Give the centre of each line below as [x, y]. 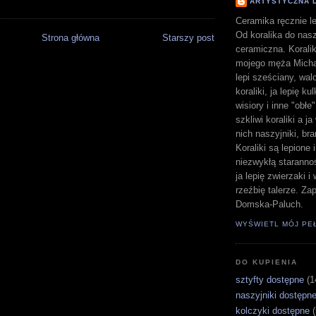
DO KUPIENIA [267, 262]
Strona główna [70, 38]
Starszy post [188, 38]
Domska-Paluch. [269, 205]
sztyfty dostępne [270, 279]
